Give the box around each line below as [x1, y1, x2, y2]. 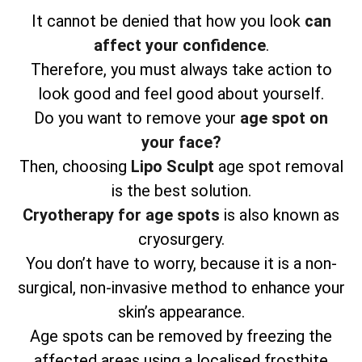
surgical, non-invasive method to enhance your [17, 278, 345, 298]
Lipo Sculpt [130, 157, 218, 177]
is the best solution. [111, 181, 251, 201]
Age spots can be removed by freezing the [30, 326, 332, 347]
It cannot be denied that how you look [31, 11, 305, 32]
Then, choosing [19, 157, 131, 177]
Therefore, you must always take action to [30, 60, 332, 80]
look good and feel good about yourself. [38, 84, 324, 104]
